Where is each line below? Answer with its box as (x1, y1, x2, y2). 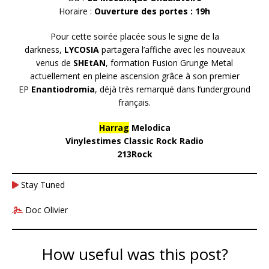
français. (118, 97, 151, 109)
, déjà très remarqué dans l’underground (95, 83, 250, 95)
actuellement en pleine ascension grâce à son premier (29, 70, 240, 82)
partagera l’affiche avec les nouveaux (101, 44, 245, 56)
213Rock (116, 148, 153, 160)
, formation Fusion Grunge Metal (106, 57, 233, 69)
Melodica (128, 122, 171, 134)
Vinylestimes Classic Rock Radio (65, 135, 204, 147)
